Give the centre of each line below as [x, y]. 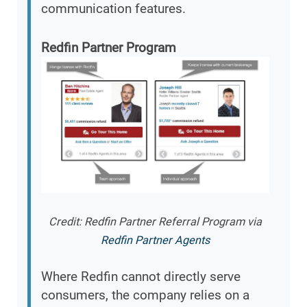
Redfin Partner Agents [155, 241]
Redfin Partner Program [109, 47]
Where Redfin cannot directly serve [141, 277]
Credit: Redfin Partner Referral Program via [155, 222]
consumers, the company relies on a [145, 295]
